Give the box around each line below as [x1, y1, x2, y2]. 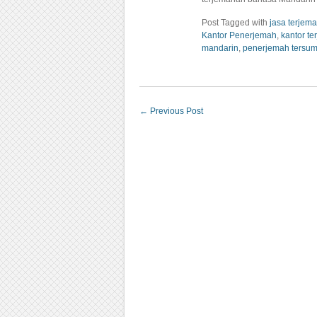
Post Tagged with [202, 18, 270, 28]
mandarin [202, 43, 238, 53]
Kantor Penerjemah [202, 30, 277, 40]
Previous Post [148, 106, 203, 116]
